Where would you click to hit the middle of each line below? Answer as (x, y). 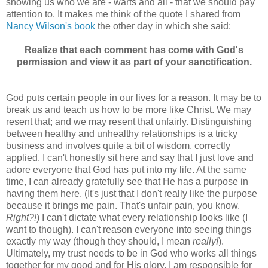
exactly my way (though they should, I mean (99, 242)
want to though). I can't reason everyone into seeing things (129, 230)
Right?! (21, 218)
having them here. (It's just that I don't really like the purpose (132, 194)
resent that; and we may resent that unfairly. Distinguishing (129, 122)
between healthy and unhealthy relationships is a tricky (122, 134)
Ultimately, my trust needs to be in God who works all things (131, 254)
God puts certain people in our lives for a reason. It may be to (134, 98)
